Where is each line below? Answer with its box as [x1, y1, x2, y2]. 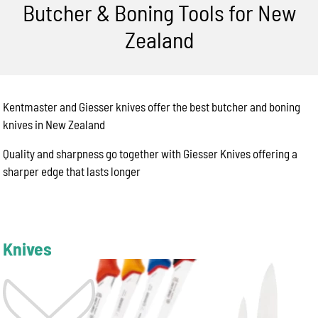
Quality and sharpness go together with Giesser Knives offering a [3, 146, 298, 160]
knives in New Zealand [3, 117, 106, 131]
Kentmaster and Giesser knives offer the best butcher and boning [3, 99, 301, 114]
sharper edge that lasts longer [3, 164, 141, 178]
